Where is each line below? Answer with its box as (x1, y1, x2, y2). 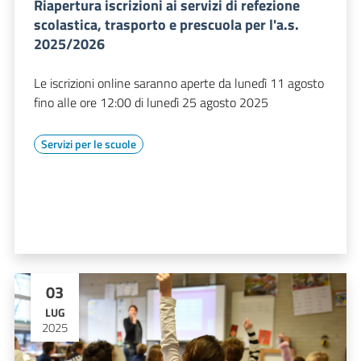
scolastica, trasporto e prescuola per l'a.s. (34, 13, 299, 35)
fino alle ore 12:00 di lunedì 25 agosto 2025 (34, 92, 268, 112)
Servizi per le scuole (41, 135, 136, 152)
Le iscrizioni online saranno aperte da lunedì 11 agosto (34, 73, 324, 93)
